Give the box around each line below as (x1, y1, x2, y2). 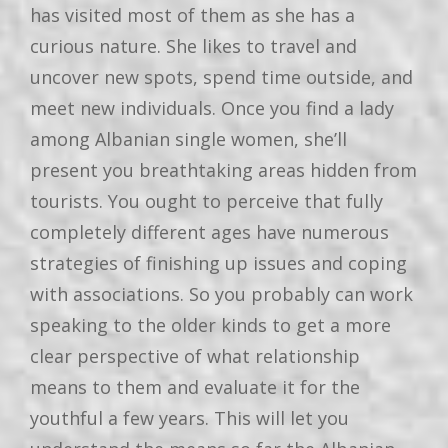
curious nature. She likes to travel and (30, 34, 357, 59)
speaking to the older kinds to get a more (30, 313, 391, 338)
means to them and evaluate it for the (30, 375, 360, 400)
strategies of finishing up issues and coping (30, 251, 407, 276)
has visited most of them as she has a (30, 3, 355, 28)
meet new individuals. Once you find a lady (30, 96, 394, 121)
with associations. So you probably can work (30, 282, 413, 307)
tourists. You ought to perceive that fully (30, 189, 383, 214)
